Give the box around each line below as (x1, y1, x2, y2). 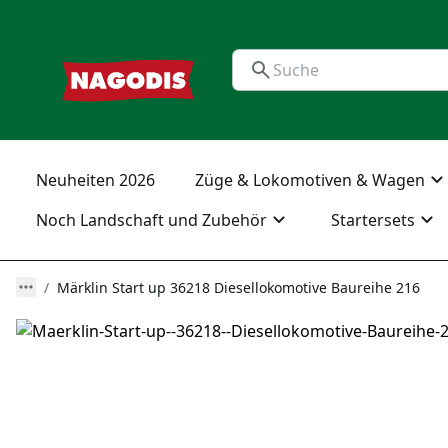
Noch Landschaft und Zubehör (36, 209, 267, 231)
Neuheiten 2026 (36, 169, 155, 191)
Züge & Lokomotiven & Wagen (195, 169, 425, 191)
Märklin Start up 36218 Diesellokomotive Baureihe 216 (57, 278, 420, 297)
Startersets (331, 209, 415, 231)
